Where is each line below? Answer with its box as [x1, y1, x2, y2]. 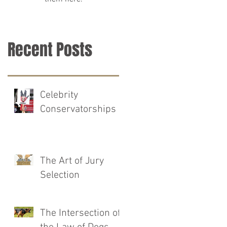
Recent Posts [8, 38, 92, 62]
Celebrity [40, 89, 78, 101]
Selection [40, 169, 80, 181]
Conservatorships [40, 103, 116, 116]
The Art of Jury [40, 155, 104, 167]
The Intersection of [40, 207, 121, 219]
